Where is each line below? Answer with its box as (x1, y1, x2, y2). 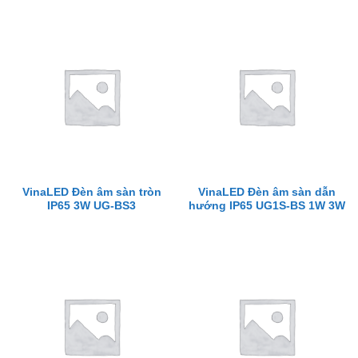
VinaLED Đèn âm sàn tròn (22, 186, 161, 199)
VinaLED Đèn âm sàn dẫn (197, 186, 336, 199)
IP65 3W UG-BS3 (47, 200, 136, 213)
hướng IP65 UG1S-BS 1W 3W (188, 200, 345, 213)
